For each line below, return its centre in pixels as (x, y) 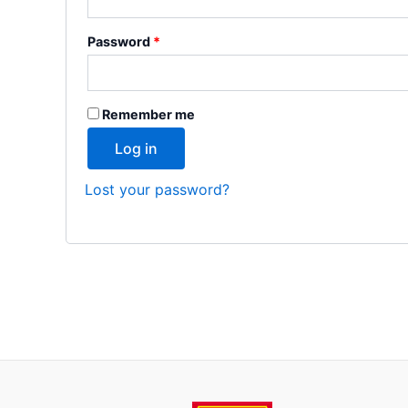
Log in (136, 148)
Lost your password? (157, 189)
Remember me (148, 114)
